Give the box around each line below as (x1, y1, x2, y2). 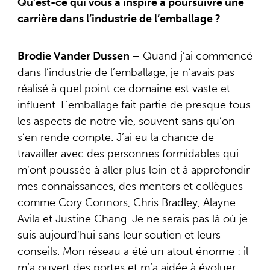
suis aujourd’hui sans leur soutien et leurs (17, 228, 221, 242)
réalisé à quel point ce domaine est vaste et (17, 81, 230, 95)
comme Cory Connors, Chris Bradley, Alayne (17, 195, 236, 209)
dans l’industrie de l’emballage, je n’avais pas (17, 65, 234, 79)
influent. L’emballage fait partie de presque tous (17, 98, 251, 111)
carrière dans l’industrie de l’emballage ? (17, 12, 221, 26)
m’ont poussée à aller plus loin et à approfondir (17, 163, 250, 177)
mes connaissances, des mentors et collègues (17, 179, 243, 193)
